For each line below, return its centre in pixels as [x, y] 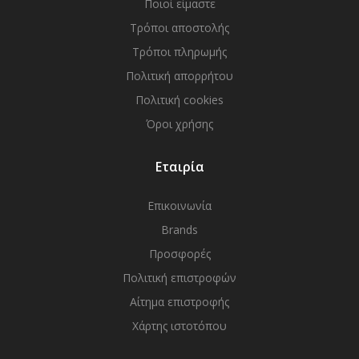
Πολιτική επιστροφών [179, 278]
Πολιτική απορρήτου [179, 76]
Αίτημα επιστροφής [179, 302]
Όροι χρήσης [179, 124]
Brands [179, 230]
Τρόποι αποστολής [179, 28]
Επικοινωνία [179, 206]
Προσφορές [179, 254]
